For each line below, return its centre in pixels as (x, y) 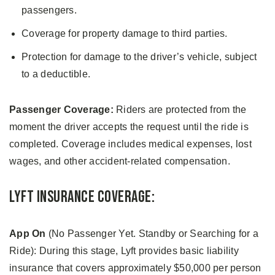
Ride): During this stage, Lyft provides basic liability (124, 251)
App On (28, 234)
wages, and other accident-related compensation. (120, 161)
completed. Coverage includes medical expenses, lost (130, 144)
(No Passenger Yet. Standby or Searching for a (152, 234)
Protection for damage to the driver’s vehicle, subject (139, 57)
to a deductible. (56, 74)
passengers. (49, 10)
